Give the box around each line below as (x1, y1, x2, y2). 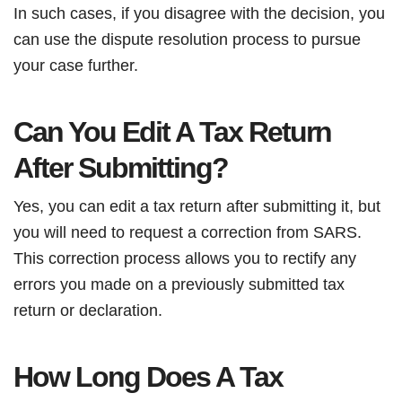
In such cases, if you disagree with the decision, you (13, 4, 385, 22)
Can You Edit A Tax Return (13, 116, 331, 148)
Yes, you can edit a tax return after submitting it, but (13, 197, 380, 215)
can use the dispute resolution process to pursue (13, 30, 361, 48)
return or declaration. (13, 301, 162, 319)
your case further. (13, 56, 138, 74)
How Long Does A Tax (13, 361, 283, 393)
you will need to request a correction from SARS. (13, 223, 362, 241)
